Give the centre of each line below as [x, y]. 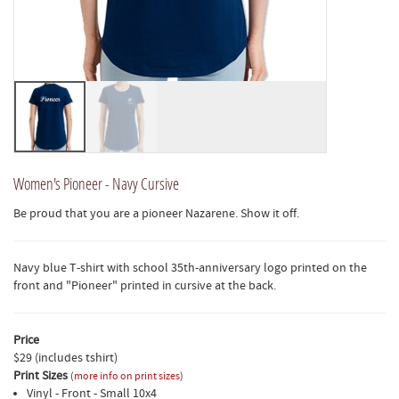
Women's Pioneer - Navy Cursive [96, 183]
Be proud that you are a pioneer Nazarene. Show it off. [156, 214]
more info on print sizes [127, 376]
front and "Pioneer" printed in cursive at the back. [145, 286]
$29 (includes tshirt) [65, 358]
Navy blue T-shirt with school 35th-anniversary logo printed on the [190, 268]
